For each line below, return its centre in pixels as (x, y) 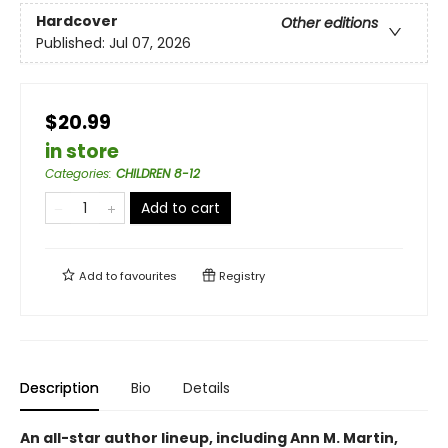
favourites (148, 276)
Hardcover (77, 21)
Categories (77, 173)
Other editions (329, 23)
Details (206, 388)
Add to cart (180, 208)
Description (59, 388)
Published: (72, 43)
